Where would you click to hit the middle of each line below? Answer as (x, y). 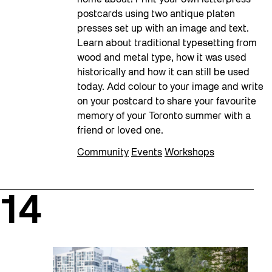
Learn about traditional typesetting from (167, 44)
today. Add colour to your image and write (170, 88)
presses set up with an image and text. (163, 29)
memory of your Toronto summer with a (164, 117)
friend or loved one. (120, 131)
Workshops (189, 153)
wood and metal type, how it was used (162, 59)
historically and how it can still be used (163, 73)
